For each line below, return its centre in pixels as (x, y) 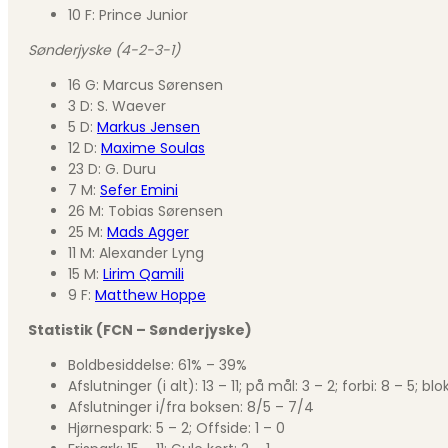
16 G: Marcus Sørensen (145, 84)
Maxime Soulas (153, 147)
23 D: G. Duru (112, 168)
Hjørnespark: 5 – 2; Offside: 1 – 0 (176, 427)
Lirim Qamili (143, 273)
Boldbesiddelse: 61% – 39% (157, 364)
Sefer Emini (139, 189)
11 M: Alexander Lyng (136, 252)
